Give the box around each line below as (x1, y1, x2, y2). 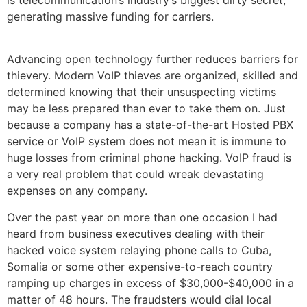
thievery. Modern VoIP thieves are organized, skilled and (7, 69, 298, 83)
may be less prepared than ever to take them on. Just (7, 101, 286, 116)
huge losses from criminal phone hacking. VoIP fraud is (7, 151, 291, 165)
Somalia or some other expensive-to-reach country (7, 259, 273, 273)
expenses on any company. (7, 184, 147, 198)
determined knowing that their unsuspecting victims (7, 85, 276, 99)
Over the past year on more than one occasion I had (7, 210, 278, 224)
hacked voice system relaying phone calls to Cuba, (7, 243, 271, 257)
